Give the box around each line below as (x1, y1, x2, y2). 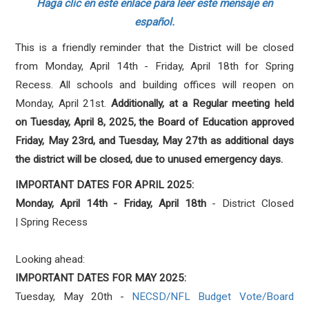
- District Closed (206, 197, 294, 210)
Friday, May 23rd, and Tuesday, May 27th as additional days (15, 134, 294, 147)
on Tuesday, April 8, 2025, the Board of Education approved (15, 116, 294, 128)
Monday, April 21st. (15, 97, 111, 110)
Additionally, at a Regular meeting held (110, 97, 294, 110)
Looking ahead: (15, 253, 86, 266)
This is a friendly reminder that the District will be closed (15, 41, 294, 54)
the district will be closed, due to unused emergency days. (15, 153, 283, 166)
